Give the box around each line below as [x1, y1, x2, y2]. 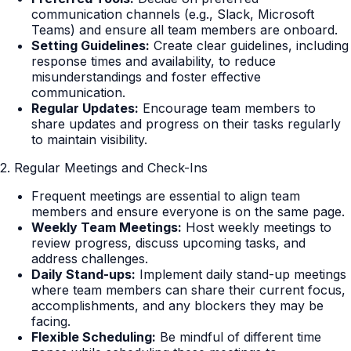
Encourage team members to [139, 100, 316, 117]
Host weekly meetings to [182, 219, 331, 236]
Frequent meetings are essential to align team [31, 188, 300, 204]
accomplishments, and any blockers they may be [31, 298, 324, 314]
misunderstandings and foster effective [31, 69, 261, 85]
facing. [31, 313, 71, 330]
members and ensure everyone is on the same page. [31, 204, 345, 220]
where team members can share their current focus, [31, 282, 346, 299]
